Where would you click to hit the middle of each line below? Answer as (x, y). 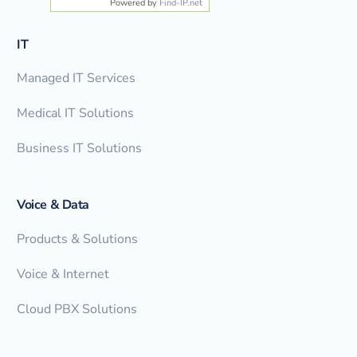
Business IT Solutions (80, 149)
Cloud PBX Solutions (77, 309)
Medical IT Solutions (76, 114)
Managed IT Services (76, 78)
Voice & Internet (63, 274)
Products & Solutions (78, 239)
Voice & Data (53, 205)
